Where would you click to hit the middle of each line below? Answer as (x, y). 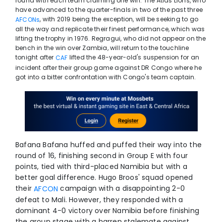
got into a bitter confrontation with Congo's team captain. (108, 77)
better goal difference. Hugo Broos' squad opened (104, 178)
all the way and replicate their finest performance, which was (110, 29)
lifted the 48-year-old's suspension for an (134, 57)
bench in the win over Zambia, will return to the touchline (102, 48)
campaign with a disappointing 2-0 (122, 189)
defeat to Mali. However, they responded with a (99, 200)
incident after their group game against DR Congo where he (109, 67)
